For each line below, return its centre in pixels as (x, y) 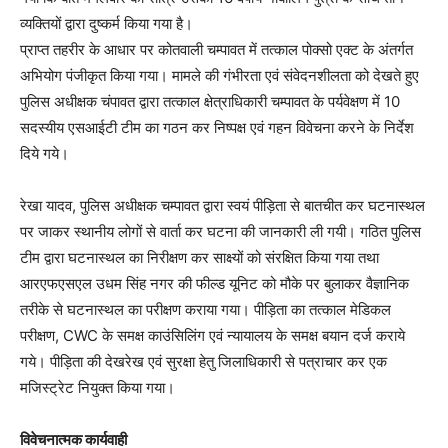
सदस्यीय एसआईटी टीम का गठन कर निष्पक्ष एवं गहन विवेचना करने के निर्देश (217, 127)
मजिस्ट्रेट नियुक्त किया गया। (97, 387)
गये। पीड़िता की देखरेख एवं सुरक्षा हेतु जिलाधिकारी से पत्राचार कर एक (203, 361)
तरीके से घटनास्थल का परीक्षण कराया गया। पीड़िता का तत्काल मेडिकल (205, 309)
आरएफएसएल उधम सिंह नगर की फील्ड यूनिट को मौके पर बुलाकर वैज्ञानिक (214, 283)
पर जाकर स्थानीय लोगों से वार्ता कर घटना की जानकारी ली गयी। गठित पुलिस (220, 231)
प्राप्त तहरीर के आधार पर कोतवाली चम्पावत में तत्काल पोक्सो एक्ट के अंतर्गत (216, 49)
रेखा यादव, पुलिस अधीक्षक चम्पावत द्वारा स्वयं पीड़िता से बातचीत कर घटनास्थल (222, 205)
